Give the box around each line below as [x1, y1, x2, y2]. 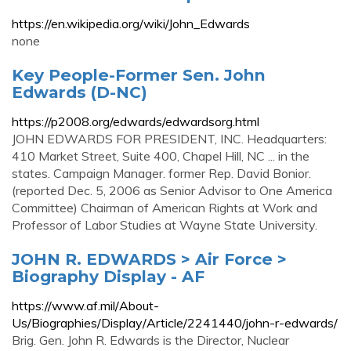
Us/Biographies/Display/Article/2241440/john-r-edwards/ [12, 315, 338, 331]
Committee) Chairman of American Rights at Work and [12, 200, 317, 215]
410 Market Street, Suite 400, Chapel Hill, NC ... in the [12, 148, 309, 164]
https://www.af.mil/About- [12, 298, 159, 313]
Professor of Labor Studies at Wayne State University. [12, 217, 317, 233]
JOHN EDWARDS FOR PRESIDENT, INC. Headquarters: [12, 131, 327, 147]
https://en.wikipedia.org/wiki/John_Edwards [12, 16, 250, 31]
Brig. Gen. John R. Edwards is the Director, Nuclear [12, 332, 289, 348]
